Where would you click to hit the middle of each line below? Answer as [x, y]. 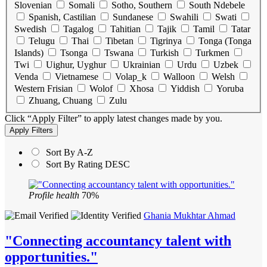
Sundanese [133, 17]
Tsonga [74, 53]
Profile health [54, 195]
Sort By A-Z [68, 153]
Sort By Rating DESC [87, 164]
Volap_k [131, 77]
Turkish [164, 53]
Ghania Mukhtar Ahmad [190, 216]
